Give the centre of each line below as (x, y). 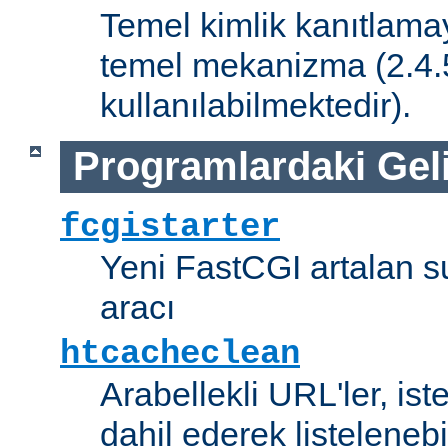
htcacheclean (180, 353)
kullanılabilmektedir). (255, 105)
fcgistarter (170, 226)
